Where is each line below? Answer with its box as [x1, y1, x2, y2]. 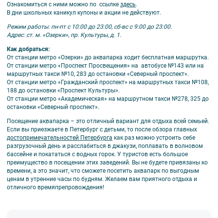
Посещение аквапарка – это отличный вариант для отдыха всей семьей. [7, 118, 209, 125]
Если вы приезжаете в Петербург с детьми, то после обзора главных [7, 126, 197, 133]
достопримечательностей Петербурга [7, 134, 112, 142]
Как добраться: [7, 46, 50, 53]
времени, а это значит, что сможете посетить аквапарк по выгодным [7, 167, 199, 175]
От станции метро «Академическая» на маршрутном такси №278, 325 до [7, 95, 209, 103]
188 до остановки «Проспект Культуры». [7, 87, 120, 94]
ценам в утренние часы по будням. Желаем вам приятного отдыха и [7, 176, 197, 183]
